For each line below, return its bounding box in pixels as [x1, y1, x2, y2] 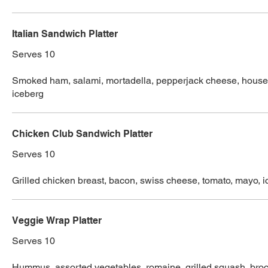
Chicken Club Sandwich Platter [12, 128, 153, 140]
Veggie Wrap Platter [12, 215, 102, 227]
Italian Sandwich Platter [12, 28, 118, 40]
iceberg [12, 88, 44, 100]
